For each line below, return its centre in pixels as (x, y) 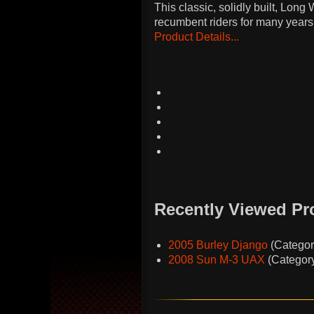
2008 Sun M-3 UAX (217, 260)
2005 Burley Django (218, 245)
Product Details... (197, 37)
